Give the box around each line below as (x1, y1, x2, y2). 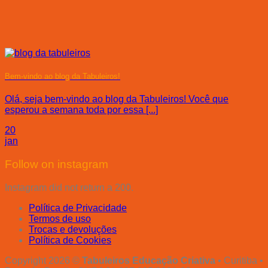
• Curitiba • (215, 255, 263, 266)
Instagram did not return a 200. (5, 182, 133, 193)
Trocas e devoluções (29, 224, 117, 234)
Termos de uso (29, 213, 91, 224)
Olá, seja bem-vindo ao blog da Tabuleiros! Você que (5, 94, 229, 105)
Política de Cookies (29, 234, 111, 245)
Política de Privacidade (29, 202, 127, 213)
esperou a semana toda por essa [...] (5, 105, 158, 115)
